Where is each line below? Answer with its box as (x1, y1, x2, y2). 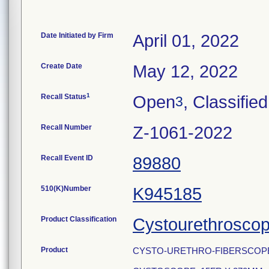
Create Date (41, 62, 82, 70)
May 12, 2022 (133, 62, 238, 81)
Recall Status (41, 92, 86, 101)
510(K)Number (41, 184, 91, 193)
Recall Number (41, 123, 92, 131)
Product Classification (41, 215, 116, 223)
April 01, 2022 (133, 31, 239, 50)
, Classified (183, 92, 268, 112)
